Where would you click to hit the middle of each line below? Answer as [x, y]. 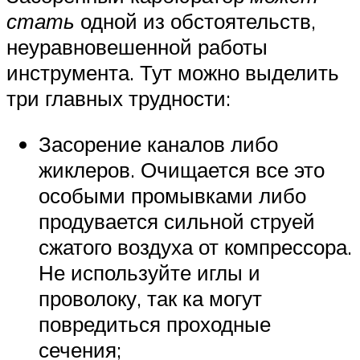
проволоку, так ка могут [150, 299]
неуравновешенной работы [137, 46]
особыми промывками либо [172, 196]
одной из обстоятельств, [195, 20]
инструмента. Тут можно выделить [173, 72]
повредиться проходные [155, 324]
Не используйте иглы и [149, 273]
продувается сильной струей [177, 221]
